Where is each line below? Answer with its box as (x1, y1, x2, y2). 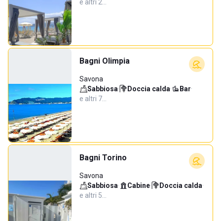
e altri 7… (79, 95, 107, 103)
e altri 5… (79, 191, 107, 199)
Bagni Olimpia (79, 56, 130, 66)
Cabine (127, 182, 150, 189)
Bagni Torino (79, 153, 127, 162)
